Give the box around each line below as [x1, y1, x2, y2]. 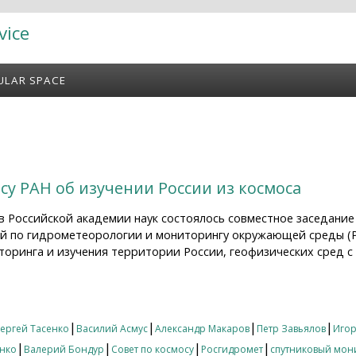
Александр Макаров [155, 322, 250, 336]
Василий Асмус [76, 322, 148, 336]
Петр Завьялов [257, 322, 326, 336]
